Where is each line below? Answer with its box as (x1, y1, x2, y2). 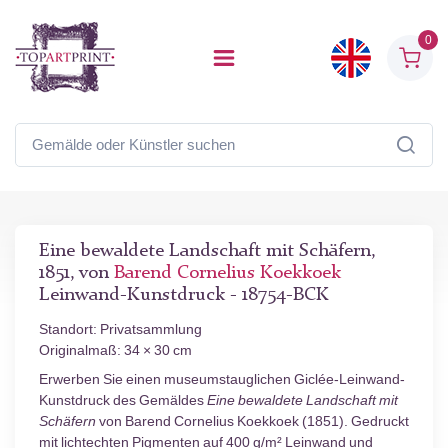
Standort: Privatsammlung (39, 321, 202, 338)
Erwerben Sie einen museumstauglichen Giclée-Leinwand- (39, 371, 405, 388)
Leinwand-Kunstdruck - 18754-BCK (39, 286, 329, 305)
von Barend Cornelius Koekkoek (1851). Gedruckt (96, 413, 409, 430)
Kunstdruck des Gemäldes (39, 392, 207, 409)
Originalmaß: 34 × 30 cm (39, 342, 192, 359)
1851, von (39, 264, 114, 283)
